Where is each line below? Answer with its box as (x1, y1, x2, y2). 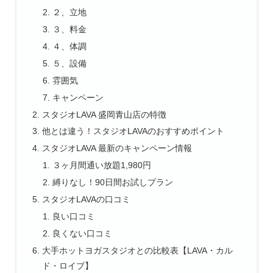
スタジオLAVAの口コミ (41, 194, 130, 204)
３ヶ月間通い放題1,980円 (52, 160, 152, 171)
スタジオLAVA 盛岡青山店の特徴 (41, 109, 166, 119)
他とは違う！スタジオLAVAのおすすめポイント (41, 126, 224, 136)
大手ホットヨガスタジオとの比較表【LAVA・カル (41, 245, 233, 255)
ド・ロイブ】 (41, 260, 93, 271)
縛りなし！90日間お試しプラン (52, 177, 174, 188)
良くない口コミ (52, 228, 113, 238)
